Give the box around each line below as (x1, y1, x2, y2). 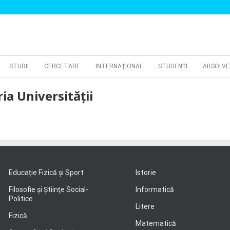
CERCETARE (44, 63, 80, 70)
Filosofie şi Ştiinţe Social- (8, 185, 88, 194)
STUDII (9, 63, 29, 70)
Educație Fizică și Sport (8, 168, 84, 177)
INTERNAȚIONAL (95, 63, 143, 70)
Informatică (136, 185, 174, 194)
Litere (136, 202, 155, 210)
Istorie (136, 168, 156, 177)
